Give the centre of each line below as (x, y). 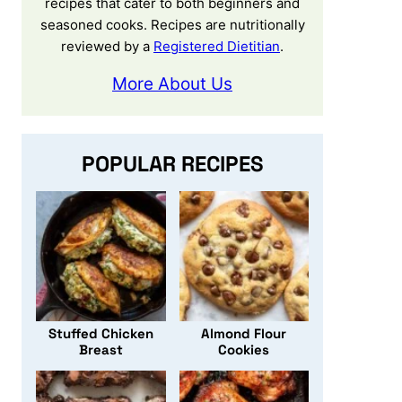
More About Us (172, 84)
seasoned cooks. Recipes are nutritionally (172, 25)
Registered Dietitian (217, 46)
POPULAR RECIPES (172, 164)
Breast (100, 349)
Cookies (244, 349)
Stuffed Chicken (100, 333)
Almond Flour (244, 333)
